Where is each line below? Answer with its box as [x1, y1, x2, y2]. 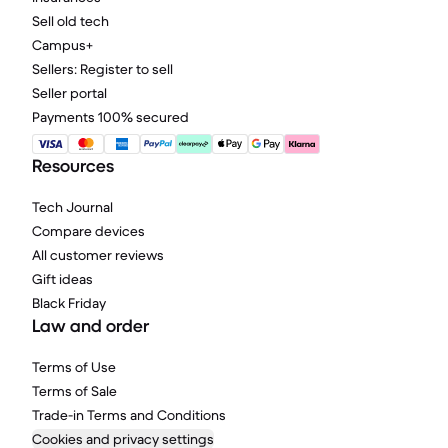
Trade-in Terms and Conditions [32, 406, 226, 424]
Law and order [32, 315, 149, 337]
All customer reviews [32, 246, 164, 264]
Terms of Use [32, 358, 116, 376]
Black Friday [32, 294, 106, 312]
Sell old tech [32, 12, 109, 30]
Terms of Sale [32, 382, 117, 400]
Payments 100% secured [32, 108, 189, 126]
